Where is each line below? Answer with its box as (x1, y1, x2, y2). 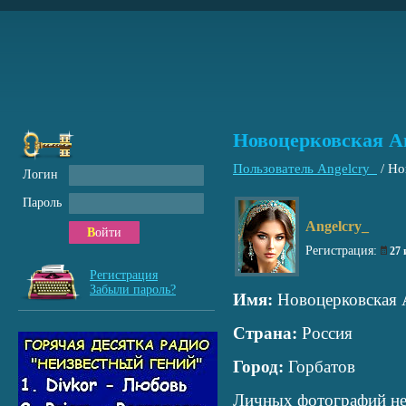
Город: (233, 357, 284, 376)
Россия (297, 324, 353, 343)
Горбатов (284, 357, 355, 376)
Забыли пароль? (90, 283, 176, 296)
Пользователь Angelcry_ (233, 161, 377, 176)
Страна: (233, 324, 297, 343)
